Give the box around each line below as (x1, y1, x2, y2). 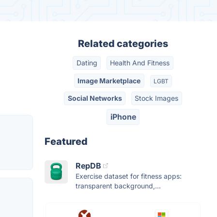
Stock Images (135, 93, 179, 102)
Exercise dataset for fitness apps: (76, 171, 182, 180)
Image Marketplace (77, 76, 141, 85)
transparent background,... (76, 181, 161, 190)
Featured (45, 135, 88, 147)
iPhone (110, 112, 136, 122)
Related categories (78, 38, 168, 49)
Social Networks (67, 93, 122, 102)
